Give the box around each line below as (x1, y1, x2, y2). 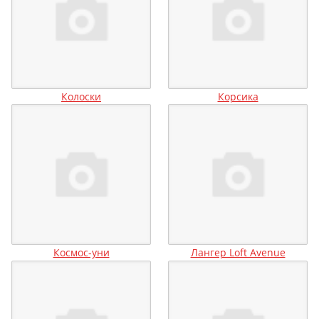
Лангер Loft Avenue (190, 246, 286, 260)
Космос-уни (53, 246, 110, 260)
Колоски (61, 90, 101, 104)
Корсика (217, 90, 258, 104)
